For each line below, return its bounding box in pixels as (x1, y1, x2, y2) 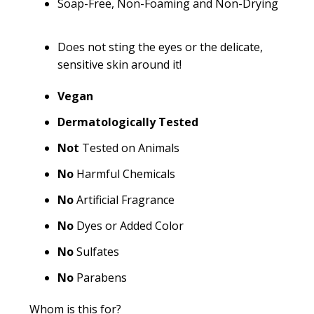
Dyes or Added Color (73, 218, 184, 234)
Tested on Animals (78, 140, 179, 156)
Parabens (73, 270, 127, 286)
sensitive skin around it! (57, 57, 182, 73)
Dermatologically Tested (57, 114, 198, 130)
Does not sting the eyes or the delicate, (57, 39, 263, 55)
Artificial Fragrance (73, 192, 175, 208)
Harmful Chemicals (73, 166, 175, 182)
